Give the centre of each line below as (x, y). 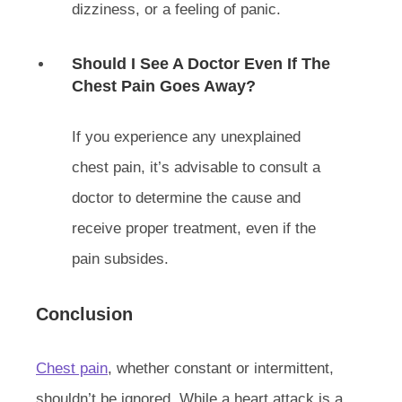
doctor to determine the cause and (186, 197)
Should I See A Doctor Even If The (201, 63)
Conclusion (84, 314)
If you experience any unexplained (186, 136)
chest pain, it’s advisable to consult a (196, 167)
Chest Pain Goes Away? (164, 86)
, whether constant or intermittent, (221, 368)
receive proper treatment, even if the (194, 228)
